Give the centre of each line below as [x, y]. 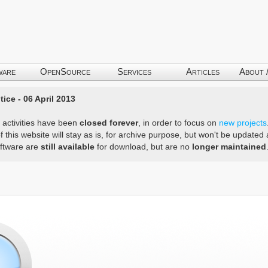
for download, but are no [143, 147]
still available [67, 147]
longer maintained [229, 147]
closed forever [109, 123]
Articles [203, 71]
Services [134, 71]
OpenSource [65, 71]
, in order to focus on [178, 123]
